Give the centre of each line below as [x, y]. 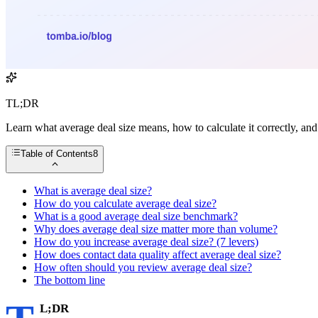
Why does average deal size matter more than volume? [156, 229]
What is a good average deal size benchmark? [136, 216]
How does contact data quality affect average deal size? [158, 254]
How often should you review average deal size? [143, 267]
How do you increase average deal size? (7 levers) [146, 241]
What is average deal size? [93, 190]
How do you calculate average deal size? [125, 203]
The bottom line [70, 280]
